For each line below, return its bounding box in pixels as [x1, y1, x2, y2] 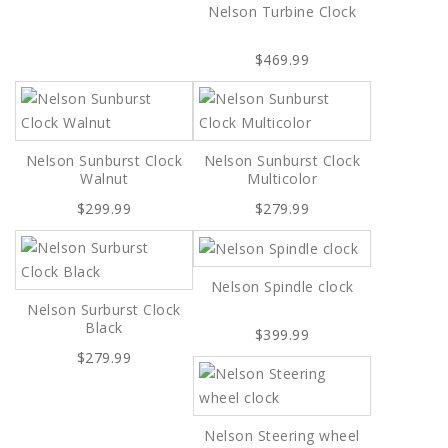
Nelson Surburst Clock [27, 299, 181, 319]
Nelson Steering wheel [204, 426, 360, 445]
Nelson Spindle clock [210, 277, 354, 296]
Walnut [80, 168, 128, 188]
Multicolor [247, 168, 317, 188]
